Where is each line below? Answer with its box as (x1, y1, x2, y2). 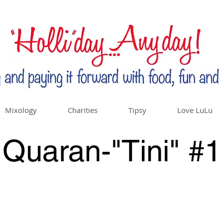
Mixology (5, 105, 37, 115)
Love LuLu (177, 105, 213, 115)
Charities (68, 105, 98, 115)
